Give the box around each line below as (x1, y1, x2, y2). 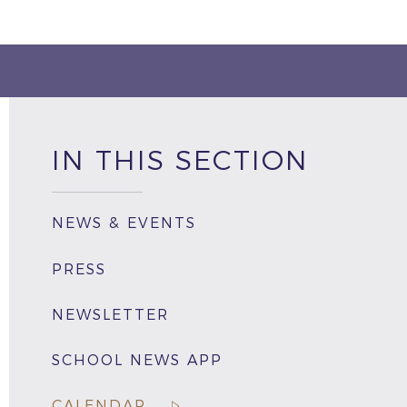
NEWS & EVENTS (51, 214, 196, 233)
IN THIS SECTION (51, 143, 309, 177)
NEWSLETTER (51, 305, 169, 323)
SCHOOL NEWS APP (51, 352, 223, 369)
